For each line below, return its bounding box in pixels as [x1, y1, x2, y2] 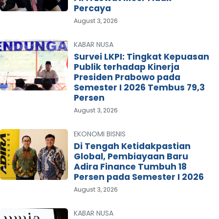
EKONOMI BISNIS [73, 129, 126, 139]
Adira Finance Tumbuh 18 [73, 161, 187, 173]
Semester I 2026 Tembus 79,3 [73, 82, 205, 93]
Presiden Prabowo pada [73, 71, 180, 83]
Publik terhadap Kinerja [73, 61, 179, 73]
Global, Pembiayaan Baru [73, 151, 188, 162]
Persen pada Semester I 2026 [73, 171, 204, 183]
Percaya [73, 2, 111, 14]
